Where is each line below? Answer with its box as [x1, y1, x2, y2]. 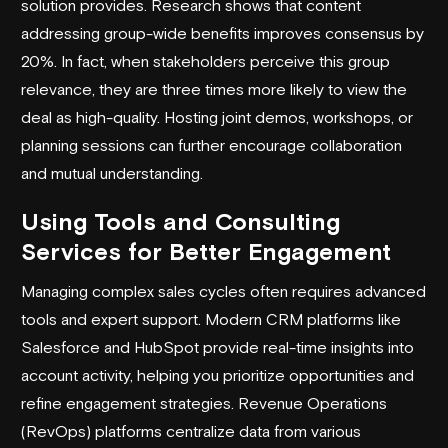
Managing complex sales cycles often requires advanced [21, 281, 426, 300]
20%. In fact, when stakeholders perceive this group [21, 51, 390, 70]
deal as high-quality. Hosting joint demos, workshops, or [21, 107, 413, 126]
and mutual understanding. [21, 163, 203, 182]
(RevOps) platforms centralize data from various [21, 421, 361, 440]
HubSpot [134, 337, 199, 356]
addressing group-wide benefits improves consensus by [21, 23, 424, 42]
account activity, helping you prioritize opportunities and [21, 365, 414, 384]
